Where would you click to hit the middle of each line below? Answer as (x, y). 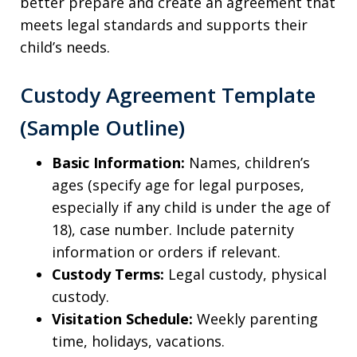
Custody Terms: (108, 275)
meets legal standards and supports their (164, 25)
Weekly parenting (255, 319)
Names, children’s (247, 163)
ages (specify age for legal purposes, (178, 185)
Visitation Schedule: (122, 319)
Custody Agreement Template (168, 95)
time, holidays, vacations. (138, 341)
